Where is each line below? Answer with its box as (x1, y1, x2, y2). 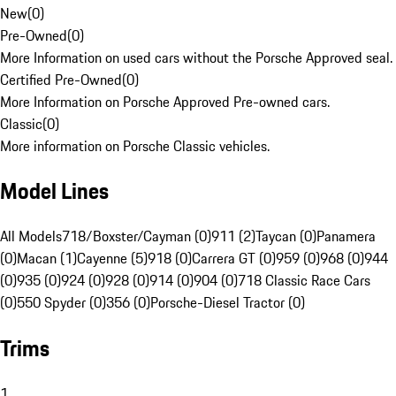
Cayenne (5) (77, 247, 148, 270)
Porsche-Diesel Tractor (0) (150, 292, 305, 314)
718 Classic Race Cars (238, 270, 370, 292)
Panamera (316, 225, 376, 247)
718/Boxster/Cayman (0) (62, 225, 211, 247)
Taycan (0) (255, 225, 316, 247)
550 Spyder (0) (17, 292, 106, 314)
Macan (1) (17, 247, 77, 270)
